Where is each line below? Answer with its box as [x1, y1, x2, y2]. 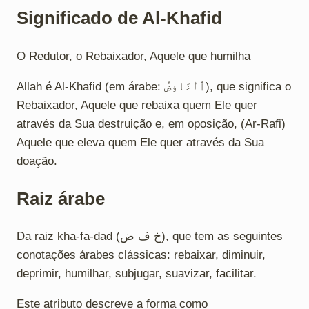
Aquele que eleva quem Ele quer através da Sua [17, 135, 264, 149]
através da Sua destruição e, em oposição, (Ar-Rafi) [17, 117, 286, 130]
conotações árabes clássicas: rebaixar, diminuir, [17, 248, 266, 261]
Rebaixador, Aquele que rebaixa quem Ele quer [17, 98, 257, 112]
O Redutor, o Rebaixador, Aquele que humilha [17, 49, 250, 63]
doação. [17, 154, 57, 168]
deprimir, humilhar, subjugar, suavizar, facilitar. [17, 266, 257, 280]
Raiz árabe [17, 188, 105, 208]
